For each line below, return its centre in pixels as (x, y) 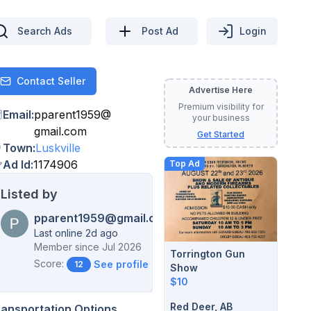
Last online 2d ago (76, 233)
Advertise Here (221, 90)
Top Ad (185, 163)
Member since (67, 247)
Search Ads (45, 31)
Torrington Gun (208, 253)
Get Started (221, 134)
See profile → (127, 264)
